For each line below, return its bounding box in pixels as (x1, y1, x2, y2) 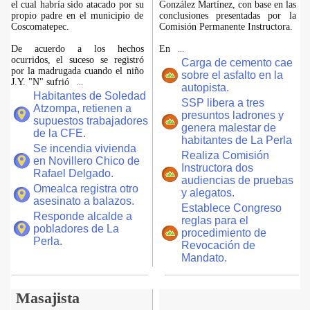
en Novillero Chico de (33, 155, 140, 167)
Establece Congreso (181, 202, 282, 214)
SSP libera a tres (181, 97, 264, 109)
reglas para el (181, 215, 248, 226)
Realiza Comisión (181, 149, 269, 161)
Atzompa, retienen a (33, 102, 131, 114)
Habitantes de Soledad (33, 90, 146, 102)
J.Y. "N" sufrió (10, 77, 72, 87)
